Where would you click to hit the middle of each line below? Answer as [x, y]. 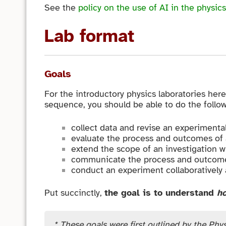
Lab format [90, 36]
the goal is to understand [161, 193]
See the [62, 8]
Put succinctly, [75, 193]
